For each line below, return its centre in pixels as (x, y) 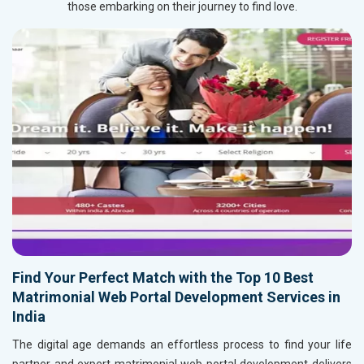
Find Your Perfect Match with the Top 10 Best (163, 278)
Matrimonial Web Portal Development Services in (176, 297)
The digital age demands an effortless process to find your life (182, 345)
